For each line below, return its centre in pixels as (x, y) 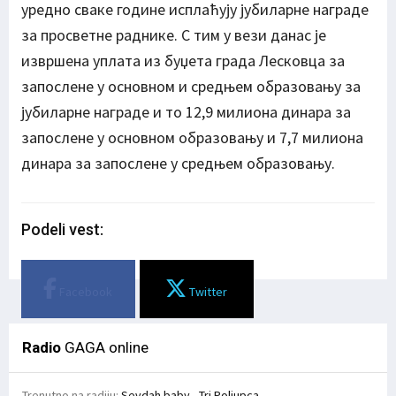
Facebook (85, 292)
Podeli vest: (62, 230)
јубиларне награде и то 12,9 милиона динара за (186, 112)
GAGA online (105, 348)
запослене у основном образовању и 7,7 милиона (192, 138)
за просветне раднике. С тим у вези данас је (174, 35)
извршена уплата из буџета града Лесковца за (183, 61)
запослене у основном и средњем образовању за (191, 87)
